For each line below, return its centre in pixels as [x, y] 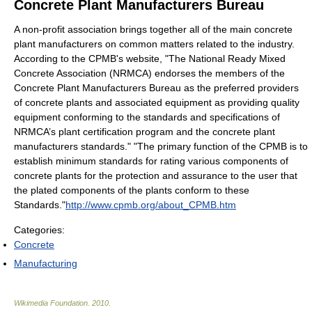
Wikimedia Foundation [51, 303]
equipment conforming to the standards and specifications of [147, 117]
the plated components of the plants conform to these [132, 190]
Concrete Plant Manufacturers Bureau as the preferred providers [156, 88]
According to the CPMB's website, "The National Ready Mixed [150, 59]
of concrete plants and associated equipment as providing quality [157, 103]
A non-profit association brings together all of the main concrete [153, 30]
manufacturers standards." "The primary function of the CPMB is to [161, 147]
